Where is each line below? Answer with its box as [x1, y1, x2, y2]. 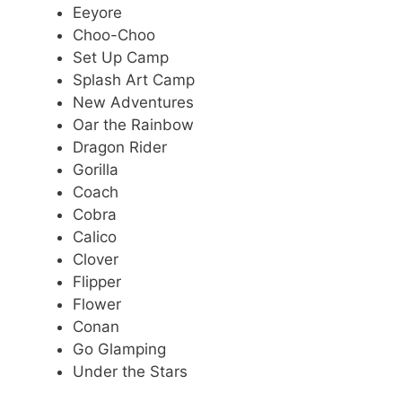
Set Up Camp [73, 48, 169, 66]
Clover [73, 249, 118, 268]
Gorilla [73, 160, 118, 179]
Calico [73, 227, 117, 246]
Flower [73, 294, 121, 313]
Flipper [73, 272, 121, 291]
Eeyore [73, 3, 122, 22]
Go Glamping [73, 339, 166, 358]
